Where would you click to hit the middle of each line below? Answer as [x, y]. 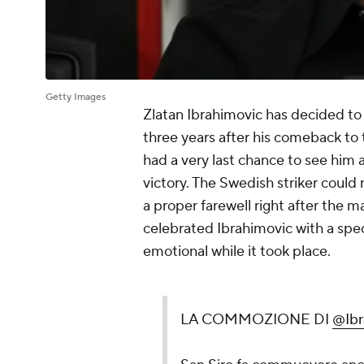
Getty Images [76, 97]
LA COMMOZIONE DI [256, 320]
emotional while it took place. [238, 252]
